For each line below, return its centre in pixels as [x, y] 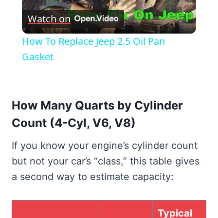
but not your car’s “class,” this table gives [106, 161]
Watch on [49, 18]
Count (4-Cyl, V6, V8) [74, 123]
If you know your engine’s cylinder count [105, 145]
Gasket [37, 56]
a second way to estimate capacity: [93, 176]
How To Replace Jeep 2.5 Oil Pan [93, 41]
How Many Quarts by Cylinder [97, 105]
